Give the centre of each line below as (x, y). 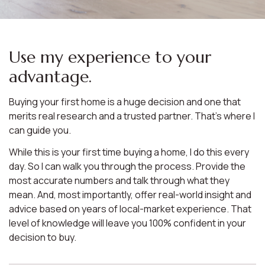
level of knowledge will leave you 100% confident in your (127, 223)
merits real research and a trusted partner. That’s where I (132, 116)
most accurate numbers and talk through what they (119, 180)
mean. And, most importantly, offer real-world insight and (130, 195)
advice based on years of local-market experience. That (130, 209)
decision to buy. (43, 237)
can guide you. (41, 130)
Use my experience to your (110, 57)
